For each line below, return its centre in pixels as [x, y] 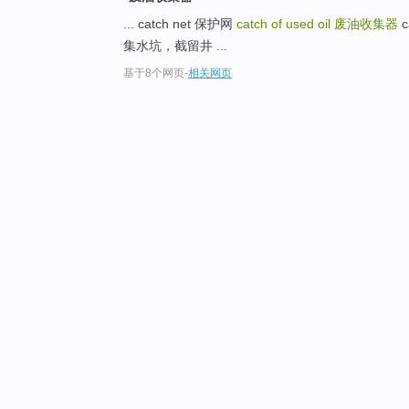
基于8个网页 [154, 73]
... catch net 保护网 [180, 24]
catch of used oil [285, 24]
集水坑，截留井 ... [175, 46]
